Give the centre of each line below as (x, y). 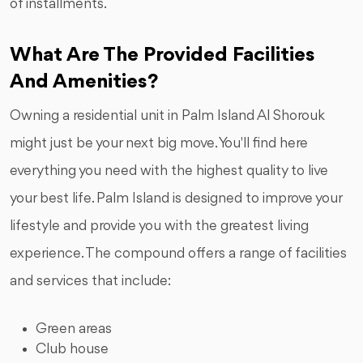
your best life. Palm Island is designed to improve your (176, 199)
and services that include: (90, 282)
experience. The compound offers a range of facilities (178, 254)
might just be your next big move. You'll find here (159, 144)
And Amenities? (84, 82)
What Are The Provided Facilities (162, 56)
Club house (72, 350)
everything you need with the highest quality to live (169, 171)
